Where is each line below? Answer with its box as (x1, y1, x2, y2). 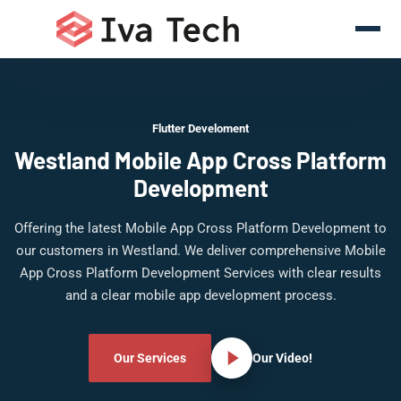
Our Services (114, 351, 186, 365)
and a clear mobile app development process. (64, 287, 337, 303)
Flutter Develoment (152, 122, 249, 135)
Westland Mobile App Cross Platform (14, 146, 387, 174)
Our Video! (252, 351, 312, 365)
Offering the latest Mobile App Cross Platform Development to (14, 220, 387, 236)
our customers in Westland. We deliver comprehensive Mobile (15, 243, 386, 259)
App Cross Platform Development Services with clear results (20, 265, 381, 281)
